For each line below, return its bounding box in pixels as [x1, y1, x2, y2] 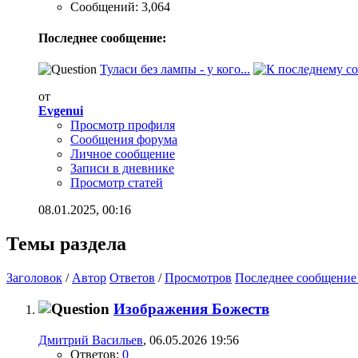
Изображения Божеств [113, 300, 269, 317]
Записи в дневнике [70, 161, 174, 176]
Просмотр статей [70, 176, 163, 190]
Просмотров [165, 271, 232, 285]
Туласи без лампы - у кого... [100, 62, 250, 77]
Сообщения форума [70, 133, 177, 147]
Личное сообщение [70, 147, 175, 161]
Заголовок [6, 271, 62, 285]
